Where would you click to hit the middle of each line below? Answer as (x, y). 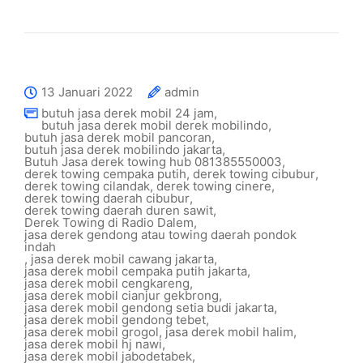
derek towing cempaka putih (105, 174)
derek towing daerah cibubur (107, 198)
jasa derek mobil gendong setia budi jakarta (149, 307)
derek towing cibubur (254, 174)
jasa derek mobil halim (229, 332)
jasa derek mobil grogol (92, 332)
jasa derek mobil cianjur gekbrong (122, 295)
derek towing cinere (214, 186)
